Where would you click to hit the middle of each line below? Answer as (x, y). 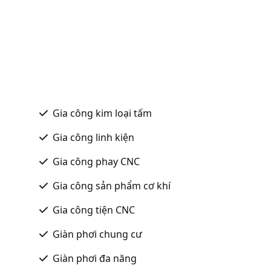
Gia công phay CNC (96, 161)
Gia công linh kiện (93, 137)
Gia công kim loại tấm (102, 113)
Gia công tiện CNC (94, 210)
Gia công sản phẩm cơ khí (112, 185)
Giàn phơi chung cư (97, 234)
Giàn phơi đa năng (95, 258)
